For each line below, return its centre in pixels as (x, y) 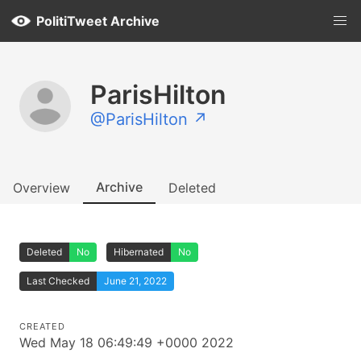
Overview (41, 188)
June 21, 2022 (135, 281)
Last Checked (58, 281)
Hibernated (139, 252)
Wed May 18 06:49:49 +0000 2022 (127, 342)
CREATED (42, 326)
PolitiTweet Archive (98, 21)
